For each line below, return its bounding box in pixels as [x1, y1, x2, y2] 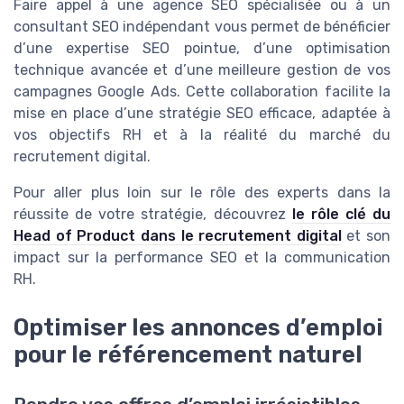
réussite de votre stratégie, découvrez [14, 205, 292, 223]
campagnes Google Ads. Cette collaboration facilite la [14, 82, 390, 100]
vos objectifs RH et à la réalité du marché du [14, 125, 390, 143]
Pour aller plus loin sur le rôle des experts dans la [14, 183, 390, 201]
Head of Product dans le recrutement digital [14, 226, 342, 244]
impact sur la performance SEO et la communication [14, 248, 390, 266]
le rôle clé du [291, 205, 390, 223]
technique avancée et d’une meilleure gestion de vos [14, 60, 390, 78]
